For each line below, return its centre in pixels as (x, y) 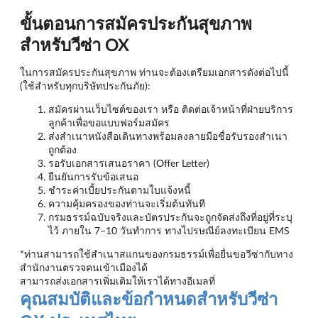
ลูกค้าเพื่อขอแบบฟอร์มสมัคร (109, 123)
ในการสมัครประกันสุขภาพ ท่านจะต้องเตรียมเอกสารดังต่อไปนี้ (154, 72)
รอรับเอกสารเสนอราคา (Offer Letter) (129, 163)
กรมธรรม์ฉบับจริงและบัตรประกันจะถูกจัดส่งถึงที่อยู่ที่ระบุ (170, 217)
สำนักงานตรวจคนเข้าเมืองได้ (84, 268)
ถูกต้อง (62, 150)
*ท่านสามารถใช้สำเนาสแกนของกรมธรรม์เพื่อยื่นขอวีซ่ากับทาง (157, 254)
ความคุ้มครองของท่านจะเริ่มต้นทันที (127, 204)
